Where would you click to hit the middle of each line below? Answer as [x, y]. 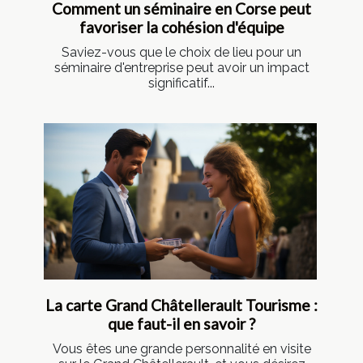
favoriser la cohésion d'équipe [181, 28]
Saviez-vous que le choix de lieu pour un [181, 53]
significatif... [181, 83]
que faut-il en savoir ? [181, 323]
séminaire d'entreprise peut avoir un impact [181, 68]
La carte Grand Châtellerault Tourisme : [181, 305]
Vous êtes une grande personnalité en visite [181, 348]
